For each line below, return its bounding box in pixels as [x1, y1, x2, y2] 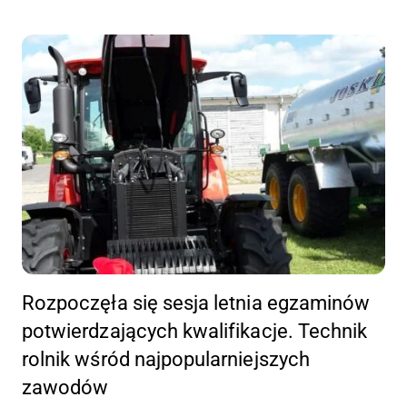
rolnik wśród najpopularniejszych [22, 348, 310, 372]
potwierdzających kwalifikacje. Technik [22, 320, 368, 343]
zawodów [22, 376, 109, 400]
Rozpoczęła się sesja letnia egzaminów [22, 292, 371, 315]
